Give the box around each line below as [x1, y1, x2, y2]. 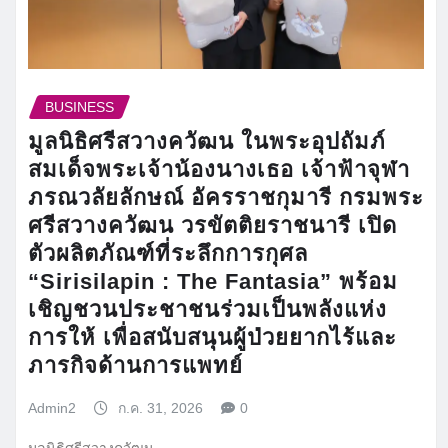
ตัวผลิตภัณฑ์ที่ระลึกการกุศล [28, 241, 308, 267]
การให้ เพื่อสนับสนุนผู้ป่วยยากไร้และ [28, 325, 397, 351]
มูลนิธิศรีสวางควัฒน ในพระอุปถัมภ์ [28, 129, 386, 155]
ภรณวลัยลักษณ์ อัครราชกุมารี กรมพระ [28, 185, 424, 211]
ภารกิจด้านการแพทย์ [28, 353, 243, 379]
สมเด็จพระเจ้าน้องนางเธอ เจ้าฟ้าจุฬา [28, 157, 410, 183]
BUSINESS [45, 98, 114, 115]
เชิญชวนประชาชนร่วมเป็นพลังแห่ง [28, 297, 387, 323]
